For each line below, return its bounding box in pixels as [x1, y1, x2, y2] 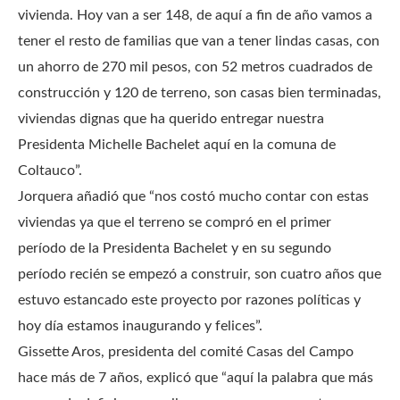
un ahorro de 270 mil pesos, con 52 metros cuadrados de [18, 59, 372, 74]
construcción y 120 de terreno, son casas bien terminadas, [18, 85, 381, 100]
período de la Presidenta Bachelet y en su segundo [18, 240, 331, 255]
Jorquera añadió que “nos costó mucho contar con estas [18, 188, 369, 204]
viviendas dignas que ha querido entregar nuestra [18, 111, 324, 126]
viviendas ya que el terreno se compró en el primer [18, 214, 331, 229]
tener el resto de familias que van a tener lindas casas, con [18, 33, 379, 48]
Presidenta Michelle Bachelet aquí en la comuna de [18, 137, 336, 152]
